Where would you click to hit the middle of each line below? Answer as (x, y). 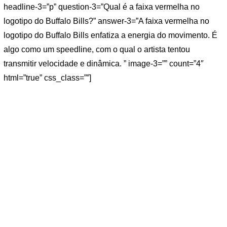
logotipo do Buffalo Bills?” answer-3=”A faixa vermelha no (106, 21)
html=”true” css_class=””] (47, 78)
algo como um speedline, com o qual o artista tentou (97, 50)
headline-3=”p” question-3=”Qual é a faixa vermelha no (102, 7)
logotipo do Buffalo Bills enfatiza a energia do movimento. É (110, 35)
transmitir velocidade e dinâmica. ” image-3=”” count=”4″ (104, 64)
